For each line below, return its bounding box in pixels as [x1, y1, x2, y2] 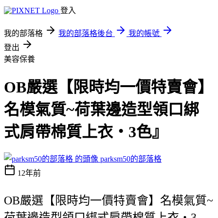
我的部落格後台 [58, 29, 113, 37]
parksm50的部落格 [100, 154, 162, 163]
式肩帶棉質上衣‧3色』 [4, 123, 167, 141]
